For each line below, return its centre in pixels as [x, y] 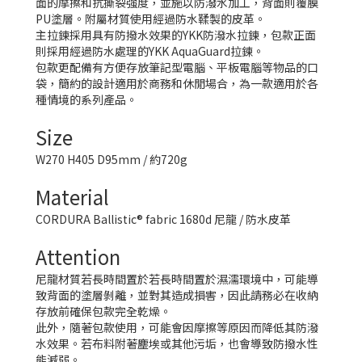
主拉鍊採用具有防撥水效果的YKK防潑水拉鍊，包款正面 [176, 35]
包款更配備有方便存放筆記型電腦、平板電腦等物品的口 [177, 67]
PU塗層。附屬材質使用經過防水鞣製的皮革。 [151, 19]
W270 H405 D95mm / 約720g [112, 159]
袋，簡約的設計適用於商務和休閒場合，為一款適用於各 [177, 83]
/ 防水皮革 [264, 219]
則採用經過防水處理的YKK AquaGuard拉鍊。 [150, 51]
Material [73, 197]
